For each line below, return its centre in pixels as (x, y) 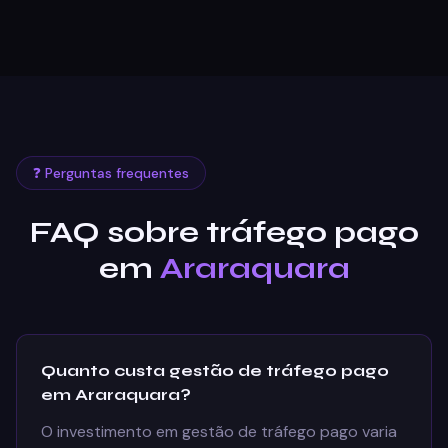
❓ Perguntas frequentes (111, 173)
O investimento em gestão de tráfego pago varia (219, 431)
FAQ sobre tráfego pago (224, 232)
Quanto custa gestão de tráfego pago (215, 370)
